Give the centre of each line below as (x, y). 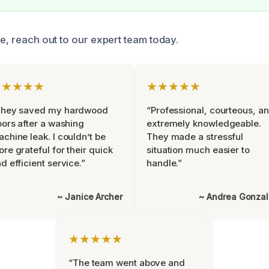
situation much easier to (198, 150)
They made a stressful (195, 136)
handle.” (165, 163)
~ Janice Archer (90, 196)
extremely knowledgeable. (204, 123)
